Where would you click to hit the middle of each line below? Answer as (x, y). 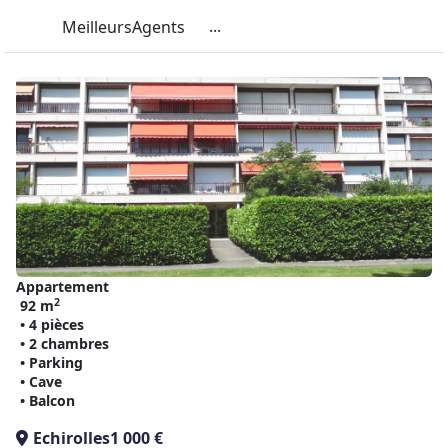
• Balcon (47, 400)
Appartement (62, 286)
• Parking (51, 362)
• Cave (41, 381)
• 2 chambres (64, 343)
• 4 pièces (52, 324)
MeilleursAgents (123, 27)
